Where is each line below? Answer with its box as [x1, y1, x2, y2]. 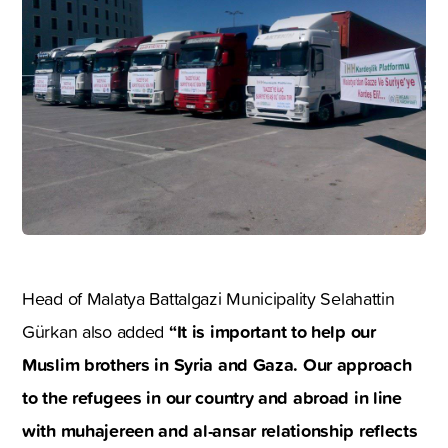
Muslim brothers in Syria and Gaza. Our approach [22, 350, 412, 377]
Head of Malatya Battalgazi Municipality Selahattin [22, 285, 395, 311]
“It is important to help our [168, 317, 376, 344]
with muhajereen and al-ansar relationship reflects [22, 416, 418, 443]
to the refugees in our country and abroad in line [22, 383, 402, 410]
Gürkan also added [22, 318, 169, 344]
